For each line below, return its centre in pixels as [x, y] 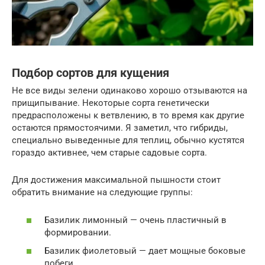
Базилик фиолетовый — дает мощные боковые [145, 251]
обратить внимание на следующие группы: [102, 193]
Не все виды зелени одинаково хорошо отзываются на [130, 91]
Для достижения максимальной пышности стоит [116, 180]
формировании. [78, 232]
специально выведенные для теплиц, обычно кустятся [128, 140]
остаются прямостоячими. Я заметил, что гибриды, [120, 128]
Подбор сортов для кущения [91, 73]
